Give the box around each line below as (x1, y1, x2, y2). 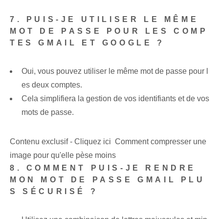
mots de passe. (22, 108, 74, 117)
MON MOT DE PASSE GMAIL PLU (10, 175, 205, 184)
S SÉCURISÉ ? (10, 187, 98, 196)
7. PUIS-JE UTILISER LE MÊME (10, 15, 199, 24)
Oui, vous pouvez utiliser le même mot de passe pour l (22, 67, 208, 76)
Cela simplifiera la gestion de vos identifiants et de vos (22, 94, 209, 103)
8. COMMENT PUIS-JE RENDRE (10, 164, 197, 173)
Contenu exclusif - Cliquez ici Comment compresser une (10, 137, 206, 146)
